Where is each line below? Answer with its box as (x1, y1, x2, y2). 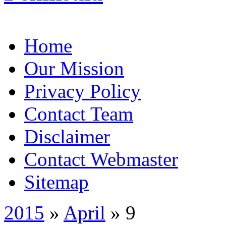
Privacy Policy (24, 80, 141, 102)
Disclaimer (24, 125, 110, 147)
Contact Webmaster (24, 148, 178, 170)
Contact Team (24, 102, 133, 125)
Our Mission (24, 57, 124, 79)
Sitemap (24, 171, 89, 193)
